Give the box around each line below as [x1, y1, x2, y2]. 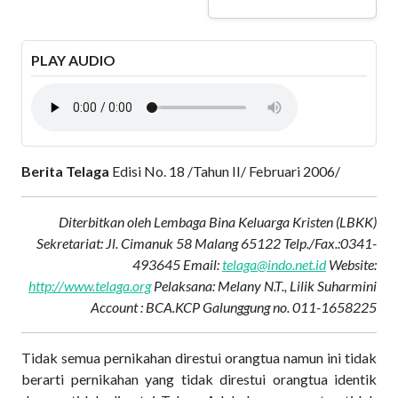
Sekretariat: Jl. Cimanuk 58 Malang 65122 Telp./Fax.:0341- [36, 235, 377, 251]
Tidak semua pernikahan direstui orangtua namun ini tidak [21, 349, 377, 366]
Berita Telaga [21, 163, 109, 179]
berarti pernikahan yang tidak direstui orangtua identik [21, 370, 377, 387]
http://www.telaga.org [28, 277, 151, 294]
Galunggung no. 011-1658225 [203, 298, 377, 315]
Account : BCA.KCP [91, 298, 203, 315]
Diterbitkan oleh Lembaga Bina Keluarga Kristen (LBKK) [59, 213, 377, 230]
